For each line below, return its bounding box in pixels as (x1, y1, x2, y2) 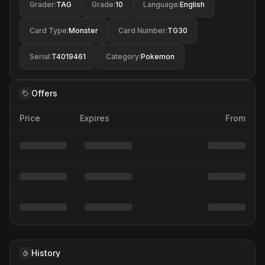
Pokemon (141, 52, 174, 61)
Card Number (118, 26, 166, 35)
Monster (69, 26, 98, 35)
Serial (30, 52, 50, 61)
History (31, 247, 60, 258)
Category (106, 52, 139, 61)
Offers (31, 88, 57, 98)
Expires (80, 113, 109, 123)
